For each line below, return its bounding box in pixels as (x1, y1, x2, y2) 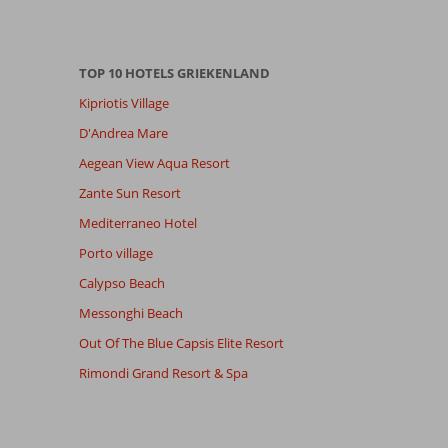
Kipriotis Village (78, 94, 169, 113)
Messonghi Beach (78, 304, 183, 323)
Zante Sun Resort (78, 184, 181, 203)
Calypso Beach (78, 274, 165, 293)
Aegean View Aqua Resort (78, 154, 230, 173)
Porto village (78, 244, 153, 263)
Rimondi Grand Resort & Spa (78, 364, 248, 383)
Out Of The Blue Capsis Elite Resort (78, 334, 284, 353)
